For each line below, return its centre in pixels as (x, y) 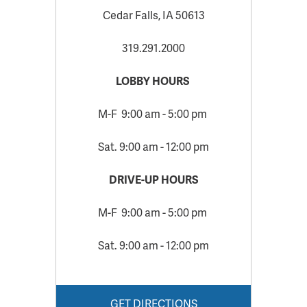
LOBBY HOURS (153, 81)
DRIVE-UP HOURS (153, 179)
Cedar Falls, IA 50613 (153, 15)
